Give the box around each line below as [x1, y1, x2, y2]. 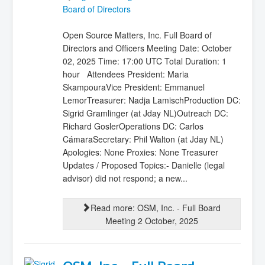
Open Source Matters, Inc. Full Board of [62, 29, 212, 41]
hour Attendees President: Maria [62, 68, 189, 80]
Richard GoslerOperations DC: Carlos [62, 120, 203, 132]
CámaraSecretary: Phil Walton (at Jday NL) [62, 133, 224, 146]
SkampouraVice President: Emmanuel [62, 81, 205, 93]
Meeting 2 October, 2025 [105, 214, 198, 227]
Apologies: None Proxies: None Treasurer [62, 146, 218, 159]
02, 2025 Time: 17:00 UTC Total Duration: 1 [62, 55, 227, 67]
